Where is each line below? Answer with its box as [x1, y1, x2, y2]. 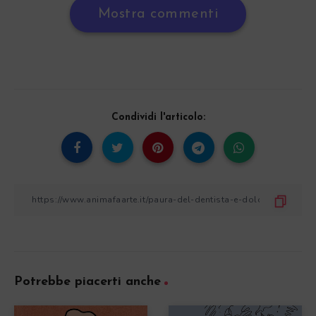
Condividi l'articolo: [111, 111, 205, 123]
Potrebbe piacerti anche [14, 274, 161, 288]
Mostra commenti [97, 6, 219, 21]
